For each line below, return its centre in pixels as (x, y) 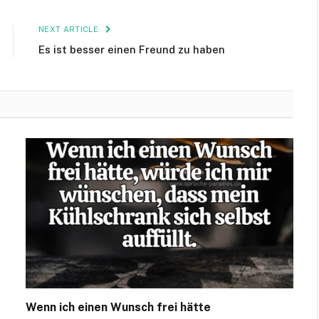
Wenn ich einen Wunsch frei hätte (118, 308)
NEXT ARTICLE (70, 29)
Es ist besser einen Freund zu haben (132, 49)
